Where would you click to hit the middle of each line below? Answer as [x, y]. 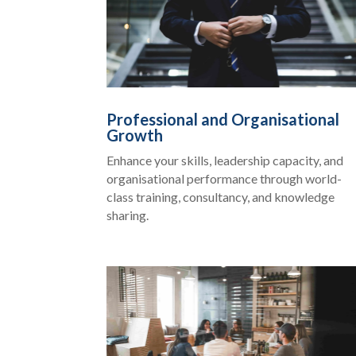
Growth [135, 135]
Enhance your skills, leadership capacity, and [225, 160]
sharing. [128, 215]
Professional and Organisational [223, 119]
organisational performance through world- [224, 178]
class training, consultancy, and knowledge [221, 196]
